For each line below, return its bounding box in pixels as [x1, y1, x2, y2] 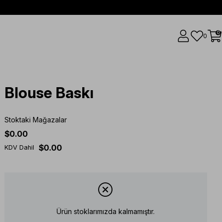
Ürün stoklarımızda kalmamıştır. [56, 207, 155, 216]
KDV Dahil [4, 144, 34, 151]
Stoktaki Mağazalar [4, 115, 67, 124]
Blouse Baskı [4, 84, 94, 102]
